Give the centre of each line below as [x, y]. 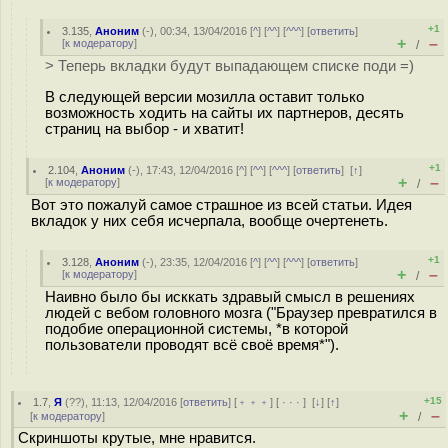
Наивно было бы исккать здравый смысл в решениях [230, 297]
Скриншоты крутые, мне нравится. [137, 438]
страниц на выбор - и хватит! [144, 128]
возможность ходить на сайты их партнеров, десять [224, 112]
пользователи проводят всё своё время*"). [192, 345]
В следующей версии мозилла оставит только [204, 96]
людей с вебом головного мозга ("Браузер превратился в [241, 313]
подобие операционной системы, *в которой [196, 329]
